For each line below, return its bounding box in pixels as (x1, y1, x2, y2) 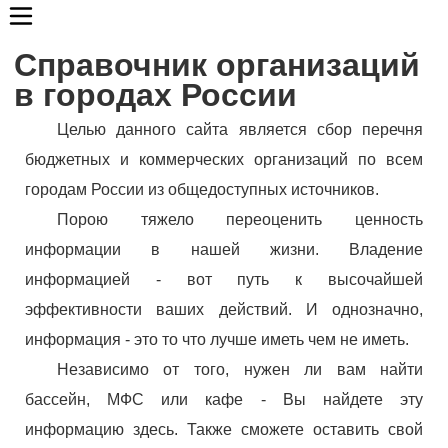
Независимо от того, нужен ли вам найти (56, 360, 424, 378)
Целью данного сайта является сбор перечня (56, 120, 424, 138)
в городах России (13, 76, 297, 113)
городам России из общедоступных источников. (24, 180, 379, 198)
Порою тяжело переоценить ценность (56, 210, 424, 228)
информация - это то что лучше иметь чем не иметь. (24, 330, 409, 348)
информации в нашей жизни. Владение (24, 240, 424, 258)
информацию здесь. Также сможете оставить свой (24, 420, 424, 438)
